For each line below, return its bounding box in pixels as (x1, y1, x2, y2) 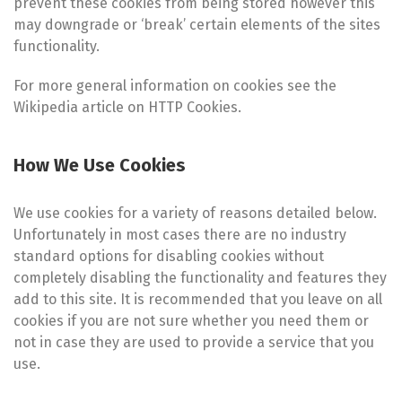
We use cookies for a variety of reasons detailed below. (13, 204, 377, 222)
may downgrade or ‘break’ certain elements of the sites (13, 15, 380, 33)
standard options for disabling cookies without (13, 247, 324, 265)
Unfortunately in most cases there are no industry (13, 225, 346, 243)
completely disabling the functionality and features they (13, 268, 387, 286)
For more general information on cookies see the (13, 76, 336, 94)
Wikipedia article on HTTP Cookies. (13, 98, 241, 116)
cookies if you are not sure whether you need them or (13, 311, 369, 329)
